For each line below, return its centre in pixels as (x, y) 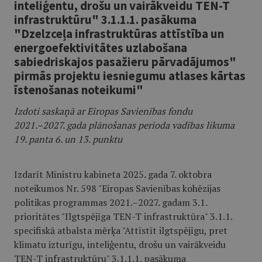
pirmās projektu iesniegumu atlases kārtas (130, 76)
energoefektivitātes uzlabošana (101, 48)
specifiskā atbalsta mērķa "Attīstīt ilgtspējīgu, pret (121, 230)
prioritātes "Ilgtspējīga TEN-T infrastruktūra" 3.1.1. (123, 216)
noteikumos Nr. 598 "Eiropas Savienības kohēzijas (117, 188)
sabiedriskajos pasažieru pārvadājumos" (125, 62)
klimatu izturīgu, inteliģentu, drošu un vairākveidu (120, 244)
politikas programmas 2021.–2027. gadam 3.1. (111, 202)
